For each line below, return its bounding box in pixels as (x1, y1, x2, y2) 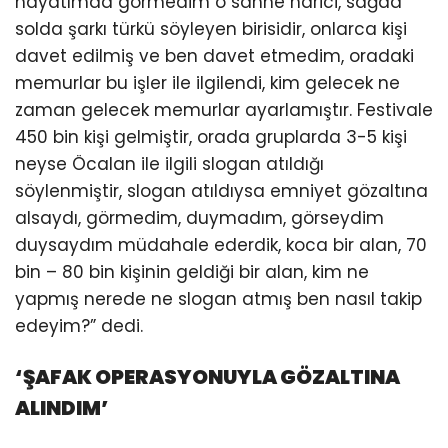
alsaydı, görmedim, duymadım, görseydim (15, 205, 384, 230)
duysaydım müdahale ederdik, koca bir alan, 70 (15, 232, 427, 257)
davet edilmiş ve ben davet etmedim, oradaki (15, 43, 414, 68)
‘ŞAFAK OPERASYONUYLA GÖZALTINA (15, 362, 400, 391)
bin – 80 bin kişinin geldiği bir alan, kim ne (15, 259, 369, 284)
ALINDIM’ (15, 393, 109, 422)
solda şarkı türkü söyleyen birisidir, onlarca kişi (15, 16, 407, 41)
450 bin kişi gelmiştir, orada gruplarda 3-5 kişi (15, 124, 407, 149)
